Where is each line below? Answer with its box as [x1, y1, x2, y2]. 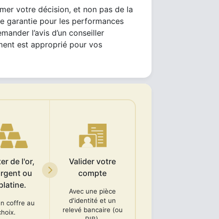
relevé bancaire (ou [62, 206, 123, 214]
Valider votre [69, 156, 116, 166]
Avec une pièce [69, 187, 116, 195]
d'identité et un [69, 197, 116, 204]
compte [78, 168, 107, 178]
